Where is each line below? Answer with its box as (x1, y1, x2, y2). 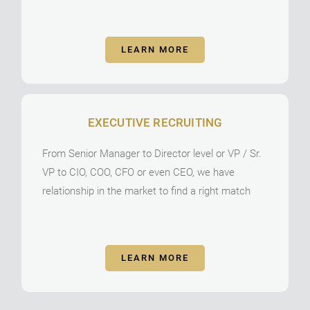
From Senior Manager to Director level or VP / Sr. (42, 147, 262, 160)
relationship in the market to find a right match (42, 184, 251, 197)
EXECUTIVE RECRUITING (87, 115, 223, 129)
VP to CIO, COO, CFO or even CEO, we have (42, 165, 235, 179)
